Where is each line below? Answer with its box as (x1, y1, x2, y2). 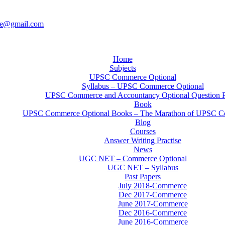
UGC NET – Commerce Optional (78, 154, 187, 163)
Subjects (109, 64, 136, 72)
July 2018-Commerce (119, 181, 187, 190)
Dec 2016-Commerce (119, 208, 187, 217)
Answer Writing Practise (104, 136, 181, 145)
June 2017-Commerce (118, 199, 188, 208)
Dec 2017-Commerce (119, 190, 187, 199)
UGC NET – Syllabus (107, 163, 178, 172)
